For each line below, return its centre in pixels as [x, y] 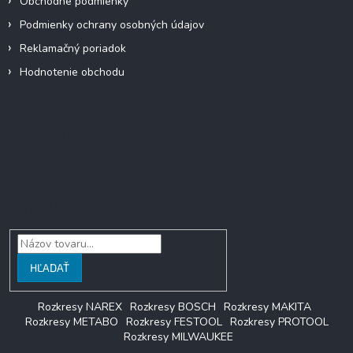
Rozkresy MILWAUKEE [178, 336]
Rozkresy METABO [71, 321]
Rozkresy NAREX [80, 307]
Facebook [39, 134]
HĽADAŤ [49, 268]
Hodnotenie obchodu [72, 72]
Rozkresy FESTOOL [174, 321]
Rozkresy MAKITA [268, 307]
